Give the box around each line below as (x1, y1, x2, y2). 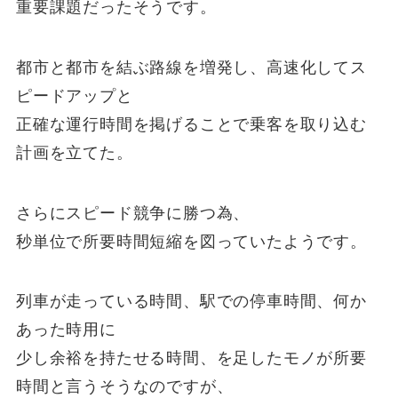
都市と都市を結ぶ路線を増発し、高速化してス (15, 58, 367, 76)
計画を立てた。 (15, 143, 133, 162)
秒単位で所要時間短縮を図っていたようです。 (15, 232, 367, 251)
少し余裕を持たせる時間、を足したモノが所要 (15, 349, 367, 368)
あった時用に (15, 321, 116, 339)
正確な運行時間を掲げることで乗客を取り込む (15, 115, 367, 133)
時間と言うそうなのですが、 (15, 378, 234, 396)
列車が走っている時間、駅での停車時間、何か (15, 292, 367, 311)
